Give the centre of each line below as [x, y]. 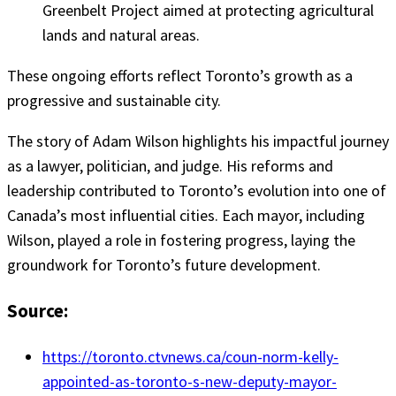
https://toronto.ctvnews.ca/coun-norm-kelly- [190, 356]
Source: [38, 311]
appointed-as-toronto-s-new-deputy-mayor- [190, 381]
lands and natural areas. [121, 35]
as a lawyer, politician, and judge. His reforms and [170, 166]
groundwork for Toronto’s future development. [164, 265]
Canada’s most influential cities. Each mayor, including [186, 216]
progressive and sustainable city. [114, 101]
